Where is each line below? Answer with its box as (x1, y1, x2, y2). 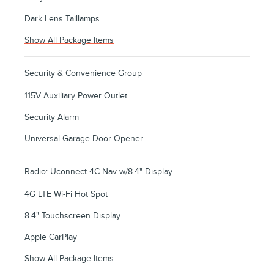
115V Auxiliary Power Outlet (24, 90, 127, 101)
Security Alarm (24, 111, 79, 122)
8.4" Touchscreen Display (24, 210, 120, 221)
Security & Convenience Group (24, 67, 142, 78)
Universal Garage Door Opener (24, 133, 143, 144)
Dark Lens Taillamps (24, 13, 100, 24)
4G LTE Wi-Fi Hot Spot (24, 188, 108, 199)
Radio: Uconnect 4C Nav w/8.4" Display (24, 166, 172, 177)
